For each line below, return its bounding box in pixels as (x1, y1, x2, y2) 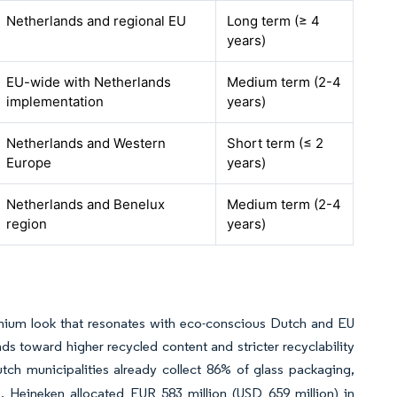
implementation (6, 93, 105, 110)
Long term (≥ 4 (227, 12, 321, 29)
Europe (6, 154, 52, 171)
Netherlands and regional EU (6, 12, 187, 29)
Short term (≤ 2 (227, 135, 324, 152)
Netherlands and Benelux (6, 196, 166, 213)
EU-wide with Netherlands (6, 74, 172, 90)
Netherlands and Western (6, 135, 167, 152)
